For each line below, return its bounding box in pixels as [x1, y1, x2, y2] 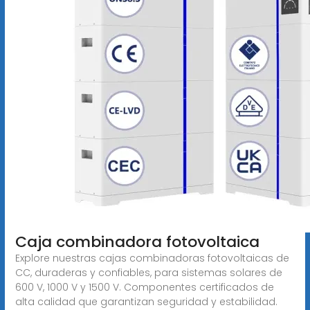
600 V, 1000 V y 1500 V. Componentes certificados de [15, 280, 274, 294]
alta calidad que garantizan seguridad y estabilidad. [15, 294, 277, 309]
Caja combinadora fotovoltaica [15, 230, 259, 253]
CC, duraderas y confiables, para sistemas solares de [15, 265, 282, 280]
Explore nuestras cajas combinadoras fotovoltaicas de [15, 250, 289, 265]
